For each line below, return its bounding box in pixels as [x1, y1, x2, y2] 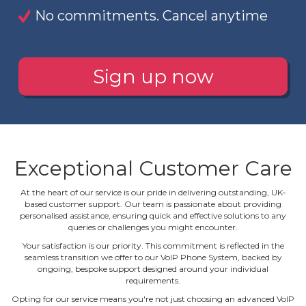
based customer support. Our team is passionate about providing [25, 198, 281, 209]
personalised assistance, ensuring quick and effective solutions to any [20, 210, 286, 221]
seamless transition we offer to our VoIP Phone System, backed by [24, 251, 282, 262]
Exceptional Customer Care [14, 155, 292, 181]
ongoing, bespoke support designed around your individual [38, 263, 268, 274]
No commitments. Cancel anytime [34, 7, 268, 24]
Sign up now [92, 65, 214, 89]
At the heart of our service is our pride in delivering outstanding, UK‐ [20, 186, 286, 197]
